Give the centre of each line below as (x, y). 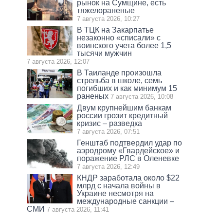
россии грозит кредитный (123, 116)
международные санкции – (126, 201)
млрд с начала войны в (119, 186)
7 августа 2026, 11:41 (78, 210)
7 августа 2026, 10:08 (142, 97)
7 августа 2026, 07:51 (109, 132)
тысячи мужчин (105, 54)
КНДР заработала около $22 (128, 178)
